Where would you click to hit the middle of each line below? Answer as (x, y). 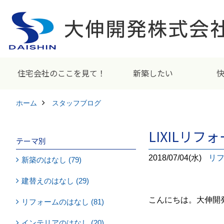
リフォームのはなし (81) (63, 202)
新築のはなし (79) (51, 160)
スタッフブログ (76, 103)
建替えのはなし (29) (55, 181)
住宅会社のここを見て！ (61, 73)
